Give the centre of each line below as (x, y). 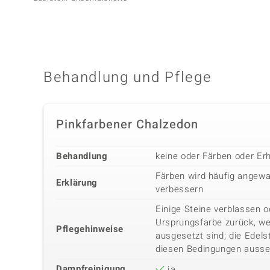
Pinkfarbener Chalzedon (127, 125)
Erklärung (77, 183)
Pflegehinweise (90, 229)
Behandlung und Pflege (128, 78)
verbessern (180, 190)
